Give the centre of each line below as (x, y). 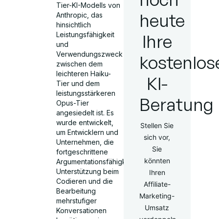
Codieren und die (85, 181)
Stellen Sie (157, 125)
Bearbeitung (76, 191)
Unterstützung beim (88, 171)
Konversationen (82, 210)
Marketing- (157, 196)
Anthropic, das (80, 15)
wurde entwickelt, (85, 122)
